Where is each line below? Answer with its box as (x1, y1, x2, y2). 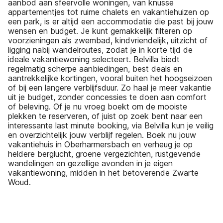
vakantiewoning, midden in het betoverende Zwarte (8, 167, 199, 178)
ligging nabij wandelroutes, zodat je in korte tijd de (8, 44, 193, 55)
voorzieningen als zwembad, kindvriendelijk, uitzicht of (8, 35, 208, 45)
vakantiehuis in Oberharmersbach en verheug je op (8, 139, 193, 149)
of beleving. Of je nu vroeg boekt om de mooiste (8, 101, 187, 111)
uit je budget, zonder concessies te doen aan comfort (8, 92, 207, 102)
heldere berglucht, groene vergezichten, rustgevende (8, 148, 201, 159)
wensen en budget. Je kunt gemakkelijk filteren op (8, 25, 192, 36)
